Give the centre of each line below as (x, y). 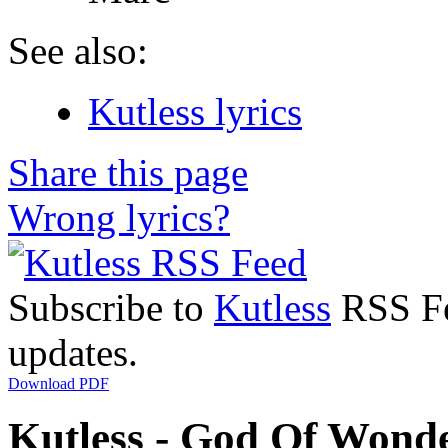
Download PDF (58, 383)
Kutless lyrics (195, 111)
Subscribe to (111, 307)
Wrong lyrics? (119, 217)
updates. (73, 352)
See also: (78, 50)
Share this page (128, 172)
